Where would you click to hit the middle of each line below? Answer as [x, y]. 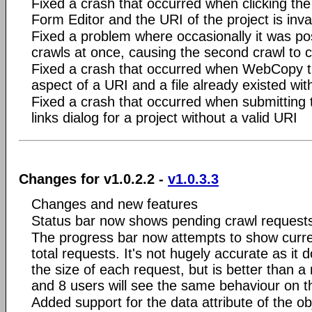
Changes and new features [115, 204]
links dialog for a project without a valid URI [164, 118]
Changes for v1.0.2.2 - [93, 179]
